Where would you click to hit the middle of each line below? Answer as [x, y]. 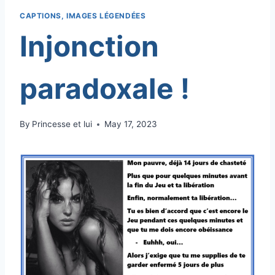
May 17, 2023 [131, 124]
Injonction [89, 46]
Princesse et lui [62, 124]
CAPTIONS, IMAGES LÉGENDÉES [83, 15]
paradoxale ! [105, 88]
